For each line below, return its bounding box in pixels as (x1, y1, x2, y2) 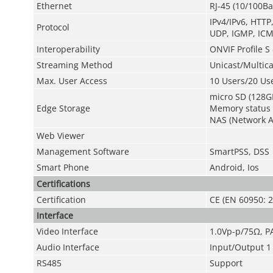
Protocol (36, 21, 69, 33)
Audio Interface (36, 241, 99, 253)
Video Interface (36, 225, 98, 237)
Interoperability (36, 43, 100, 55)
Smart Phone (36, 161, 89, 173)
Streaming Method (36, 59, 113, 71)
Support (209, 257, 243, 269)
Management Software (36, 146, 129, 157)
